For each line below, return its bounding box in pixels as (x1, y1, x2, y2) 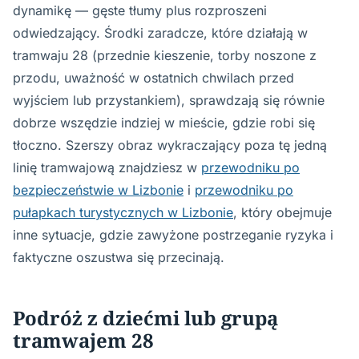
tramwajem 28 (13, 327, 154, 353)
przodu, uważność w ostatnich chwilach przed (13, 70, 294, 86)
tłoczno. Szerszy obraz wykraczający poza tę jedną (13, 137, 327, 153)
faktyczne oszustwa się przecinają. (13, 249, 224, 265)
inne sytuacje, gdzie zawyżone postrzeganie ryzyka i (13, 227, 333, 243)
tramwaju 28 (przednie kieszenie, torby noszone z (13, 47, 317, 63)
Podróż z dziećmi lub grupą (13, 305, 278, 331)
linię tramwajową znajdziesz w (13, 159, 201, 175)
